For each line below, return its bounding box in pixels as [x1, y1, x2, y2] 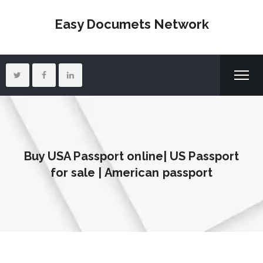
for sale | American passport [50, 166, 213, 180]
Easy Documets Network [54, 16, 209, 32]
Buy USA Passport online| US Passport [23, 149, 240, 163]
